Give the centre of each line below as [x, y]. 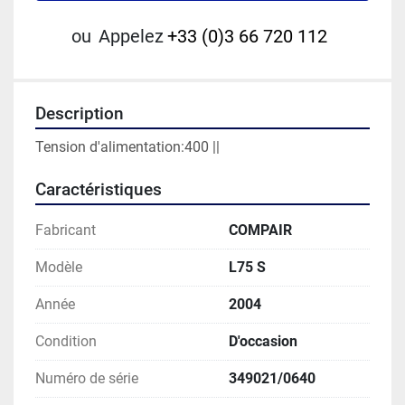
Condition [66, 342]
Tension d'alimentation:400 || [127, 147]
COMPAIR [260, 231]
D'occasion [263, 342]
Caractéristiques [99, 190]
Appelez [131, 37]
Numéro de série [87, 379]
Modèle [59, 268]
